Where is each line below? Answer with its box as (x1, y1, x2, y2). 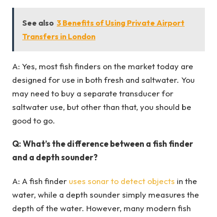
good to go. (12, 115, 57, 125)
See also (22, 17, 54, 28)
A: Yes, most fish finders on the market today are (12, 61, 193, 71)
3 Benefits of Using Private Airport (57, 17, 185, 28)
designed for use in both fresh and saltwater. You (12, 74, 195, 85)
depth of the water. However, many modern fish (12, 202, 191, 213)
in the (175, 175, 197, 186)
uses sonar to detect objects (69, 175, 175, 186)
